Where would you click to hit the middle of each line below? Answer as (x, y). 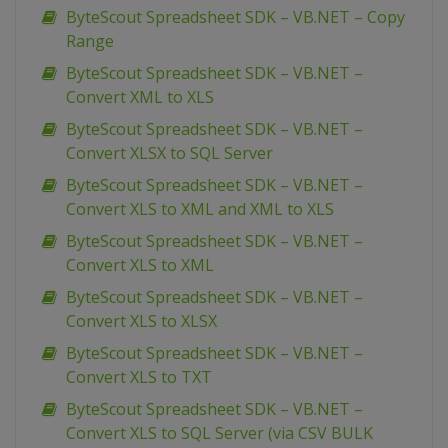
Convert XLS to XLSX (141, 321)
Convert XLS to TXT (139, 377)
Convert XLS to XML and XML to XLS (200, 209)
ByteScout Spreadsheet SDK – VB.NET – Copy (235, 17)
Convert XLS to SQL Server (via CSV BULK (219, 433)
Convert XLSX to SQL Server (169, 153)
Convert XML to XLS (140, 97)
